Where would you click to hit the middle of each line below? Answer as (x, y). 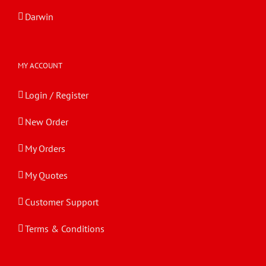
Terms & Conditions (65, 229)
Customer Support (62, 202)
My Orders (45, 149)
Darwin (39, 17)
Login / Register (57, 95)
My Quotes (46, 175)
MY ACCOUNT (40, 66)
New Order (47, 122)
